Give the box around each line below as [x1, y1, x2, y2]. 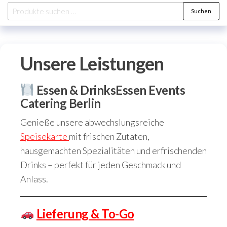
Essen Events [116, 83, 185, 97]
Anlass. [20, 173, 48, 184]
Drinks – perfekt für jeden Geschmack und [20, 159, 181, 170]
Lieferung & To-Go [36, 206, 134, 221]
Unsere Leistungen [20, 52, 164, 74]
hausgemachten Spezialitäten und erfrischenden [20, 145, 207, 156]
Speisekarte [20, 131, 69, 142]
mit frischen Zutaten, [69, 131, 149, 142]
